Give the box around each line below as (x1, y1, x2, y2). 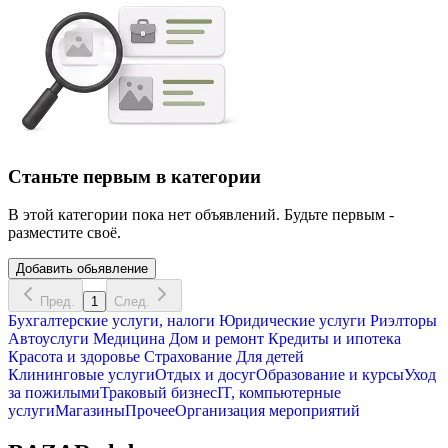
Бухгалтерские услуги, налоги (8, 312, 215, 330)
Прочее (125, 402, 175, 420)
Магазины (55, 402, 125, 420)
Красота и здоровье (8, 348, 140, 366)
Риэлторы (366, 312, 437, 330)
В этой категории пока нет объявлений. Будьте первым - (8, 206, 394, 224)
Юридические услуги (215, 312, 366, 330)
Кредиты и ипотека (264, 330, 401, 348)
